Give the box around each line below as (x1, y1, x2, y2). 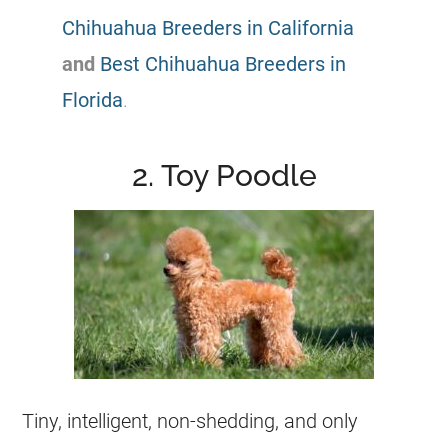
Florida (62, 87, 124, 112)
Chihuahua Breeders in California (62, 15, 355, 40)
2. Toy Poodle (131, 157, 317, 193)
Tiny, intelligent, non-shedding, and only (22, 408, 359, 433)
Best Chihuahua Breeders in (100, 51, 347, 76)
